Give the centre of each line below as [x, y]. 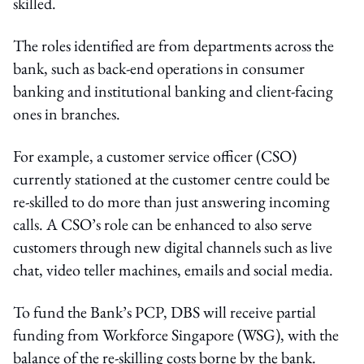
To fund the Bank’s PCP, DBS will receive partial [165, 312]
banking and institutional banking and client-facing [173, 91]
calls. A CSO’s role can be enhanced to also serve [162, 224]
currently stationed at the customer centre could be [171, 178]
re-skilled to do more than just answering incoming [171, 201]
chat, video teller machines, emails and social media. [173, 269]
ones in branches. [67, 113]
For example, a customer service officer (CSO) [155, 156]
